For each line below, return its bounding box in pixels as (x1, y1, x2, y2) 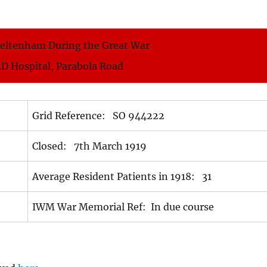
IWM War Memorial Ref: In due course (32, 201, 215, 213)
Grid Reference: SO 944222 (32, 110, 165, 122)
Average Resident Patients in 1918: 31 (32, 170, 212, 183)
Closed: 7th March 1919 (32, 140, 147, 153)
